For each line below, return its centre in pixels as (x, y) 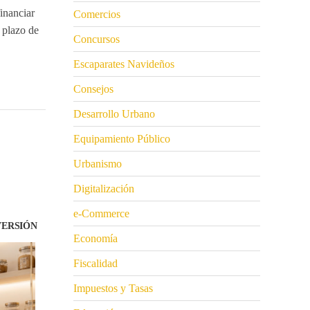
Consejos (93, 89)
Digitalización (104, 189)
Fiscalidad (95, 264)
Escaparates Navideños (124, 64)
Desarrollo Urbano (114, 114)
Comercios (97, 15)
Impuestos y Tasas (113, 289)
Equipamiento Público (122, 139)
